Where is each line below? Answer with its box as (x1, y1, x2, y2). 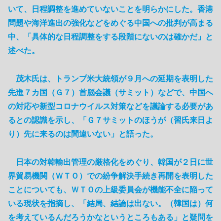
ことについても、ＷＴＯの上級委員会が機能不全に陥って (8, 185, 213, 194)
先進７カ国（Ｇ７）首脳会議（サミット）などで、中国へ (8, 88, 213, 97)
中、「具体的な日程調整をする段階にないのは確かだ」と (8, 33, 213, 41)
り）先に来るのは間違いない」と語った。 (8, 130, 158, 139)
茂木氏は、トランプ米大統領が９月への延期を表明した (16, 74, 213, 83)
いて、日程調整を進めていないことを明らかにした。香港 (8, 5, 213, 14)
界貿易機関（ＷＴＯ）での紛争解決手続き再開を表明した (8, 172, 213, 181)
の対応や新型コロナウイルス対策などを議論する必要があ (8, 102, 213, 111)
